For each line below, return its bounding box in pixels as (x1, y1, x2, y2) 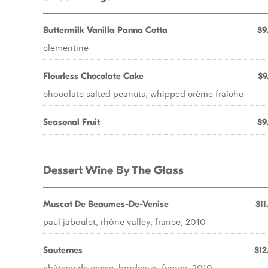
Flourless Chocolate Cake (43, 71, 144, 81)
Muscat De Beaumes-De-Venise (43, 199, 169, 209)
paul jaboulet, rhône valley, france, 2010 (43, 215, 206, 227)
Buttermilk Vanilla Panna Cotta (43, 25, 167, 35)
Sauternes (43, 245, 83, 255)
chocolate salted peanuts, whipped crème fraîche (43, 87, 243, 99)
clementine (43, 41, 89, 53)
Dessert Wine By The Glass (43, 163, 184, 178)
